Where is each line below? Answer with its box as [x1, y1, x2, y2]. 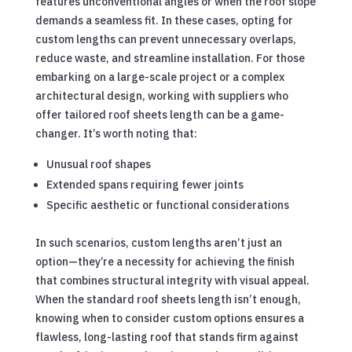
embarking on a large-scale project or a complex [35, 69, 284, 84]
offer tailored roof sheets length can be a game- [35, 107, 284, 122]
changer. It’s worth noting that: [35, 126, 197, 141]
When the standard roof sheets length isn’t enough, [35, 291, 301, 306]
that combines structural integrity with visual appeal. [35, 273, 310, 288]
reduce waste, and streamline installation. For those [35, 50, 305, 65]
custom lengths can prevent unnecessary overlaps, [35, 31, 296, 46]
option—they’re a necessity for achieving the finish [35, 254, 295, 269]
